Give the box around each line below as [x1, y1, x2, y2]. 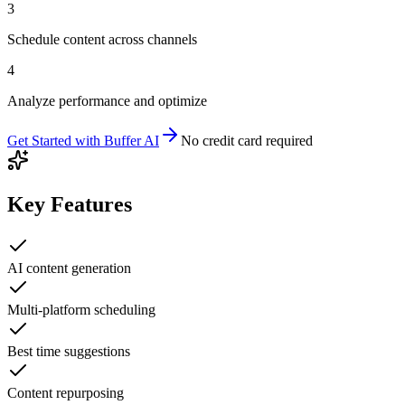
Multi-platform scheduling [7, 302, 155, 318]
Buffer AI [104, 133, 159, 149]
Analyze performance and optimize [7, 93, 207, 109]
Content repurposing [7, 385, 124, 401]
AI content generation [7, 260, 131, 277]
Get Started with [7, 133, 104, 149]
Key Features [7, 193, 132, 217]
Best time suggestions [7, 344, 130, 360]
